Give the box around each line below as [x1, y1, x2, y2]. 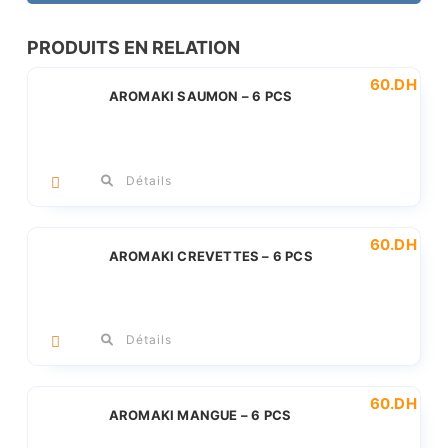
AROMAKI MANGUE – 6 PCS [108, 407, 292, 424]
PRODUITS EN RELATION [26, 37, 240, 59]
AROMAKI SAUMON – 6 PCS [108, 88, 293, 105]
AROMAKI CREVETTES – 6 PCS [108, 247, 313, 264]
